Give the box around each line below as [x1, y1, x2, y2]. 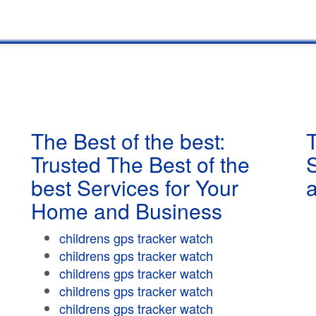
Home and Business [31, 195, 222, 226]
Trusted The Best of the [31, 149, 250, 179]
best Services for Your [31, 172, 238, 202]
